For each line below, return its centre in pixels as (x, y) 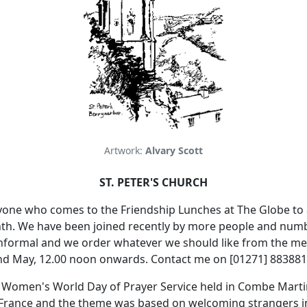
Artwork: (125, 151)
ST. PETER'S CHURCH (153, 183)
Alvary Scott (174, 151)
